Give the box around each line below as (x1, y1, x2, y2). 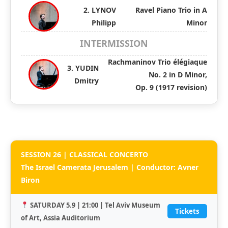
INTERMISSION (80, 37, 148, 49)
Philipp (91, 17, 116, 27)
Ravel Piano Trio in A (135, 5, 207, 15)
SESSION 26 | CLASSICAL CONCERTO (21, 149, 148, 159)
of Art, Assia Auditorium (21, 213, 100, 222)
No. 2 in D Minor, (149, 69, 207, 79)
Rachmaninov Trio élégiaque (108, 56, 207, 67)
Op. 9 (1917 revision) (135, 82, 207, 92)
